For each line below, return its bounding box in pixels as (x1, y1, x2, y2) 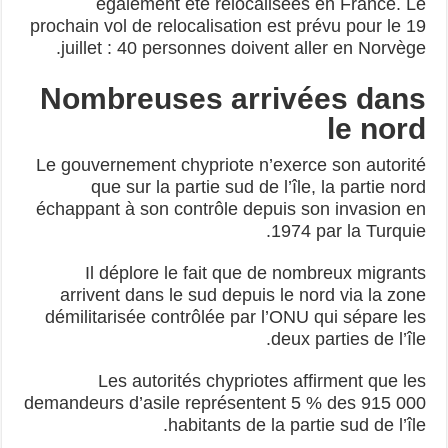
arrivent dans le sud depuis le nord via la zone (61, 285, 428, 306)
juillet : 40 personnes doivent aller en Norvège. (62, 38, 428, 59)
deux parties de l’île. (272, 329, 428, 350)
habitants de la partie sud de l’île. (169, 415, 428, 436)
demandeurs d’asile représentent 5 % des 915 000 (25, 393, 428, 414)
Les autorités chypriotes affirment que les (99, 371, 428, 392)
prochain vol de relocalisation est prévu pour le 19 (31, 16, 428, 37)
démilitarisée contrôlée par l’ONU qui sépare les (46, 307, 428, 328)
